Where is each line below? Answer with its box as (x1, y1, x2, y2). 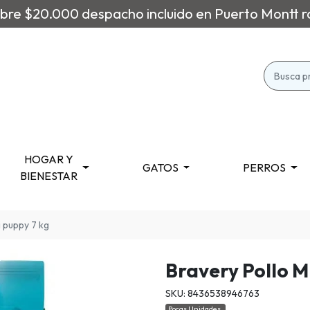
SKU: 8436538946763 (165, 287, 259, 300)
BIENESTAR (19, 168, 77, 183)
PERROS (243, 160, 286, 174)
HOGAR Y (24, 152, 73, 166)
